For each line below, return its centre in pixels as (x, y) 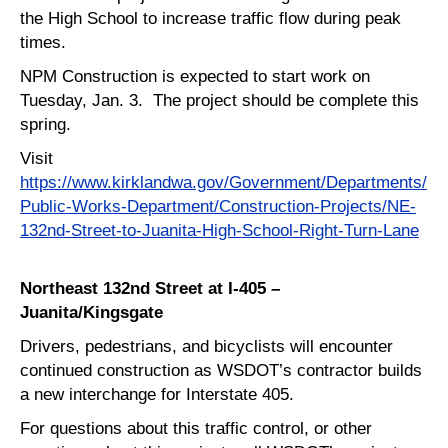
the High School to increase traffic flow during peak (210, 18)
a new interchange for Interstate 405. (159, 394)
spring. (45, 124)
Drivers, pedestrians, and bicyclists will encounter (206, 346)
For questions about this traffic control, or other (196, 428)
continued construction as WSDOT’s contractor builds (221, 370)
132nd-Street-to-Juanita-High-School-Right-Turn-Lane (219, 230)
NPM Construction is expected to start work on (195, 76)
